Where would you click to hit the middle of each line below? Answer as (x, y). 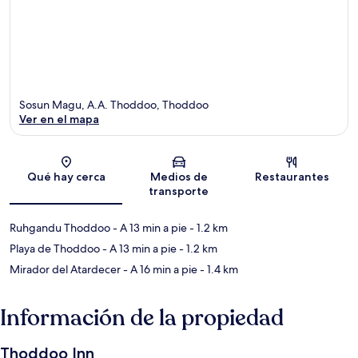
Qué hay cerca (66, 177)
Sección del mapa (219, 167)
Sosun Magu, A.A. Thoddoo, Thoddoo (114, 105)
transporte (179, 191)
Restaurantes (292, 177)
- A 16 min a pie (159, 270)
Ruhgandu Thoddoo (60, 228)
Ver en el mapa (59, 119)
